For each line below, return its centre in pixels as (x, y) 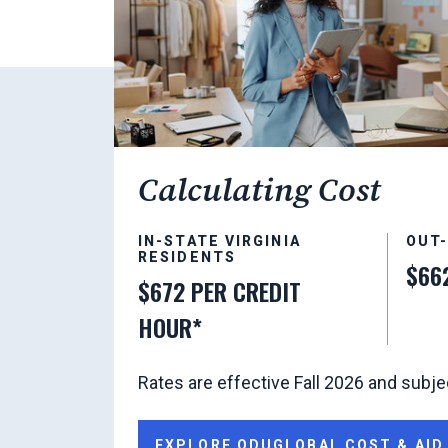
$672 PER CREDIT (219, 290)
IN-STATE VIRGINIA (219, 240)
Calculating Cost (259, 189)
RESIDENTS (187, 256)
